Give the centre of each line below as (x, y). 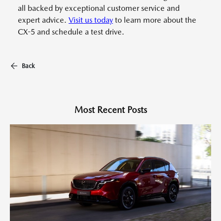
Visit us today (91, 20)
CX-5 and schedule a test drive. (71, 32)
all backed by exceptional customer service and (99, 8)
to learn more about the (155, 20)
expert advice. (43, 20)
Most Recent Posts (110, 110)
